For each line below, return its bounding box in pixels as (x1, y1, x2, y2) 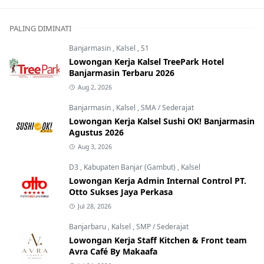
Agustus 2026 (69, 126, 124, 138)
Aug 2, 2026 (77, 82, 112, 91)
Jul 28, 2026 (77, 202, 111, 210)
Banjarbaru (69, 221, 108, 232)
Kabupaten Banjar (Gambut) (84, 161, 177, 172)
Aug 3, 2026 (77, 142, 112, 151)
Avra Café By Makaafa (69, 245, 157, 257)
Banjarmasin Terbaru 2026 (69, 67, 174, 78)
